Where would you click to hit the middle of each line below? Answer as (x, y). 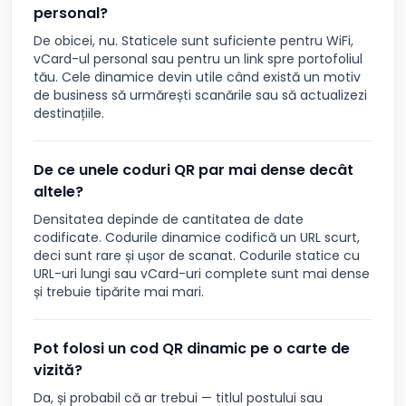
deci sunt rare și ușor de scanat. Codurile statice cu (197, 256)
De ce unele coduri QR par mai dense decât (193, 170)
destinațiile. (69, 113)
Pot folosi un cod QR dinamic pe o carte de (192, 348)
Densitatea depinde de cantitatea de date (169, 219)
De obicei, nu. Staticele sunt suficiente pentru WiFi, (193, 41)
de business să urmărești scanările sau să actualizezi (200, 95)
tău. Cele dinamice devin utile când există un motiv (197, 77)
